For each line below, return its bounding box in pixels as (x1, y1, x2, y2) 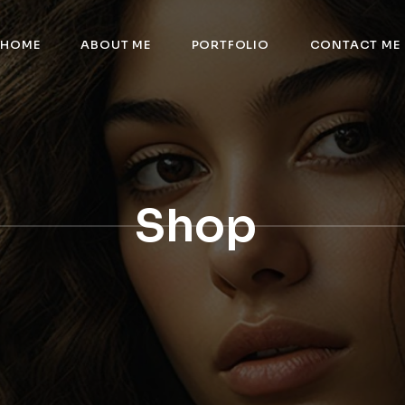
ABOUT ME (80, 37, 151, 52)
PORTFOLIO (191, 37, 269, 52)
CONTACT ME (309, 37, 400, 52)
